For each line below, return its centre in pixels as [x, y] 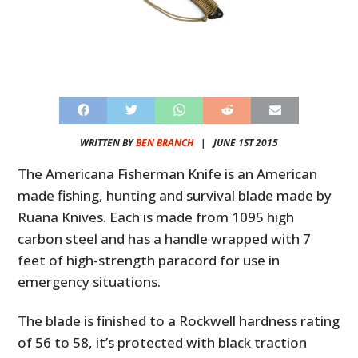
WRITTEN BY [108, 142]
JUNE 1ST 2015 [246, 142]
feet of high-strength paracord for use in [149, 260]
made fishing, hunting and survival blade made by [175, 195]
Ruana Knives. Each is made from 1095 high [156, 217]
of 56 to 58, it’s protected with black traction [163, 342]
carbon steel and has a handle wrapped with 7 [165, 238]
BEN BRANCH [165, 142]
